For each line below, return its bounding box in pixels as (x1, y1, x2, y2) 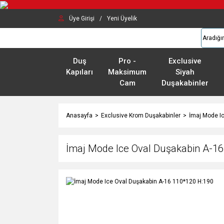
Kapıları (66, 67, 93, 76)
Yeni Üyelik (107, 15, 137, 22)
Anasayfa (66, 112, 92, 119)
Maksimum (108, 67, 146, 76)
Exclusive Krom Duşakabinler (101, 112, 180, 119)
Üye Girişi (69, 15, 94, 22)
